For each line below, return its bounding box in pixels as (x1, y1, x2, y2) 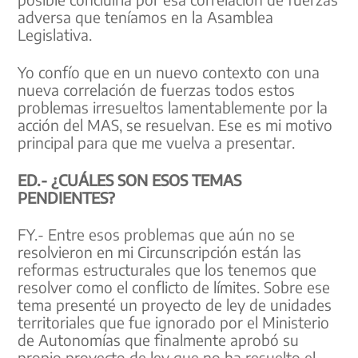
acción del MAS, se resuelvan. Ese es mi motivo (18, 115, 333, 135)
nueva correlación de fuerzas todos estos (18, 80, 296, 100)
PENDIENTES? (18, 187, 116, 207)
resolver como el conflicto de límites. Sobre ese (18, 277, 331, 297)
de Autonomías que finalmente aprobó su (18, 330, 300, 350)
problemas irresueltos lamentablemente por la (18, 97, 328, 117)
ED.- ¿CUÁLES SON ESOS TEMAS (18, 169, 242, 189)
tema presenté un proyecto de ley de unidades (18, 295, 332, 315)
